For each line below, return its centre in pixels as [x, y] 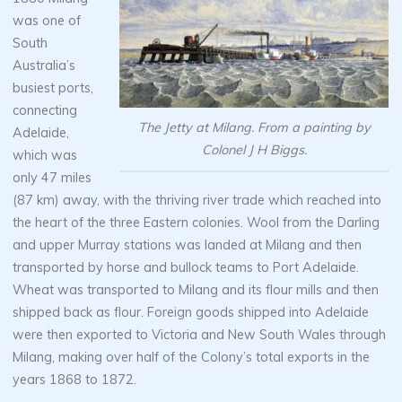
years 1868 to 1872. [75, 380]
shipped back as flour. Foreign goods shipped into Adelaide [191, 313]
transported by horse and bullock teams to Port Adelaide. [186, 268]
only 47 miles [52, 178]
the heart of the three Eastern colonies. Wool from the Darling [197, 223]
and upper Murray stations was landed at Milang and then [188, 245]
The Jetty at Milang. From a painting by [255, 128]
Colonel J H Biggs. [255, 150]
